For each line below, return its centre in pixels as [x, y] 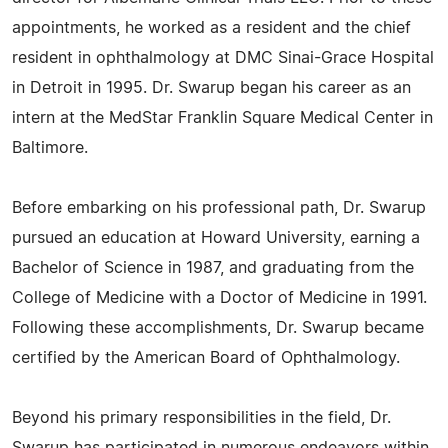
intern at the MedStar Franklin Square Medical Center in [222, 118]
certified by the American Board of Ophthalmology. [206, 358]
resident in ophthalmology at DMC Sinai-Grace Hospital [223, 58]
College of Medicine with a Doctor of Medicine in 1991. [219, 298]
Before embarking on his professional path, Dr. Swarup [219, 208]
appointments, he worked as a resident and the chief [211, 28]
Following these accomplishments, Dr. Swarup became [218, 328]
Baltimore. [50, 148]
